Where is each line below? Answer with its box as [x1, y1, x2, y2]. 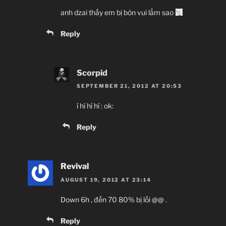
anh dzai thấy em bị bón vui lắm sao [61, 8, 175, 17]
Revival [61, 161, 89, 172]
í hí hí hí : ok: [77, 101, 114, 110]
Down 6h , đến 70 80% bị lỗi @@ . [61, 195, 167, 204]
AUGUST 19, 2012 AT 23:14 [61, 176, 151, 183]
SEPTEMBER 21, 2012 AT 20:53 [77, 83, 183, 89]
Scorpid [77, 68, 107, 78]
